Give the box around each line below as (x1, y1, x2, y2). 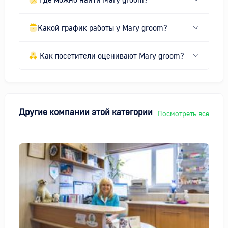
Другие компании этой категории (19, 107, 153, 118)
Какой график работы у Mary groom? (38, 23, 167, 33)
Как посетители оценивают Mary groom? (40, 51, 184, 61)
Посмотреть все (157, 109, 209, 118)
